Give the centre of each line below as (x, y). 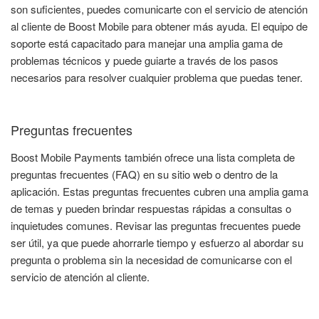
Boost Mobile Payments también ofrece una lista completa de (153, 157)
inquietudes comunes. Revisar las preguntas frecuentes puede (156, 225)
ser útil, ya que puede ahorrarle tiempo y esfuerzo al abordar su (157, 242)
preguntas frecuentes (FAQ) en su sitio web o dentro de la (144, 174)
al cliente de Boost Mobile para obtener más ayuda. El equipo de (159, 26)
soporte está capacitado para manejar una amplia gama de (147, 43)
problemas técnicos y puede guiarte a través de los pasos (145, 60)
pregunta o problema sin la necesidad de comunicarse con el (151, 259)
